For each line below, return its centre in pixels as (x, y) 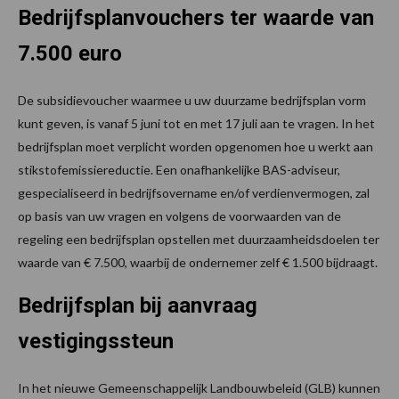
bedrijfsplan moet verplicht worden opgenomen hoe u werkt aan (195, 147)
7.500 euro (70, 54)
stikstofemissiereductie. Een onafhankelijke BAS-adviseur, (179, 170)
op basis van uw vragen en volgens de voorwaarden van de (179, 216)
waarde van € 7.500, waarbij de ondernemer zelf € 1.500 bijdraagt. (198, 263)
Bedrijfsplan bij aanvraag (138, 306)
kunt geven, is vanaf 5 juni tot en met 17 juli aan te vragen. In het (196, 124)
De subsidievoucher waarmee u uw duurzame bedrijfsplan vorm (192, 101)
